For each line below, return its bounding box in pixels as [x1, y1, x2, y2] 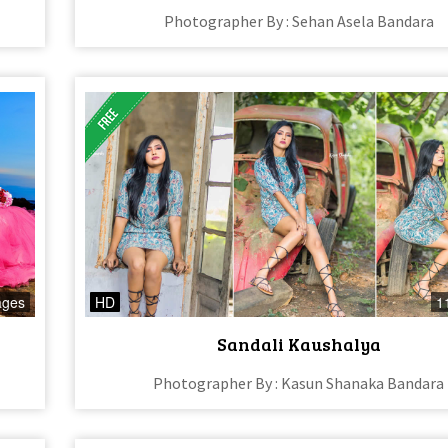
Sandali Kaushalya [216, 331, 381, 356]
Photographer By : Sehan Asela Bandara [163, 11, 434, 32]
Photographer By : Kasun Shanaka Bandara [153, 372, 445, 393]
